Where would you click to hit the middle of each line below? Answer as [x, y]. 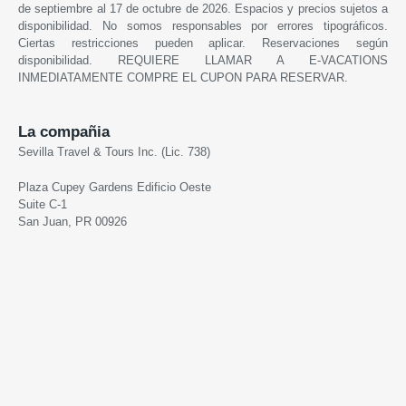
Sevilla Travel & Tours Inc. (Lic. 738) [114, 151]
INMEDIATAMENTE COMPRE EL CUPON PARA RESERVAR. [183, 77]
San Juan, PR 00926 [72, 221]
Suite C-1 [43, 204]
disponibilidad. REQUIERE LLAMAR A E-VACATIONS [203, 60]
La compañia [64, 131]
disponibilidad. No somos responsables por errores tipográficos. [203, 25]
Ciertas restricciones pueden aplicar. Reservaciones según [203, 43]
